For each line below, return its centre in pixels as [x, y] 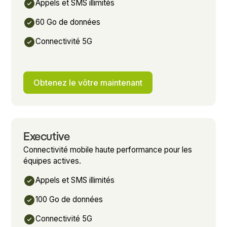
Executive [47, 137]
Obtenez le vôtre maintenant [88, 82]
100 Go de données [69, 199]
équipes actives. [52, 161]
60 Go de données [68, 22]
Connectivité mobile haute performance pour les [108, 149]
